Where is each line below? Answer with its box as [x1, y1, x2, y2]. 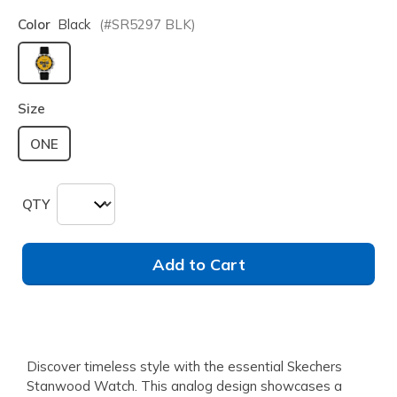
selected [44, 81, 101, 99]
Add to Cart [152, 254, 245, 276]
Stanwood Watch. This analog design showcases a [27, 378, 342, 395]
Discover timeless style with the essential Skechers [27, 358, 342, 376]
